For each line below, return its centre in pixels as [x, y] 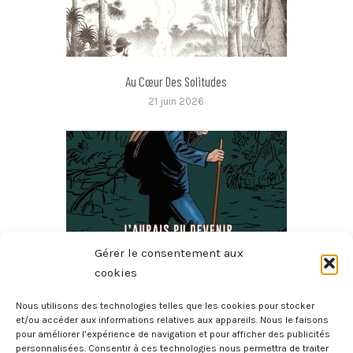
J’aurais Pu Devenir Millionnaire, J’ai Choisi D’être [176, 310]
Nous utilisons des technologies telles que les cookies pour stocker [165, 306]
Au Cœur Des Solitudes [176, 81]
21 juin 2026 [176, 101]
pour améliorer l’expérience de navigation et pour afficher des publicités [173, 334]
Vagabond [176, 341]
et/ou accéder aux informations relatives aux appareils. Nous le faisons [172, 320]
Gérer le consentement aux [169, 253]
